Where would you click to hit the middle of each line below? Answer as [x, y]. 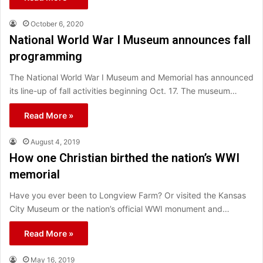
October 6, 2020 [57, 23]
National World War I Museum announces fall [130, 40]
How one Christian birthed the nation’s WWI [124, 158]
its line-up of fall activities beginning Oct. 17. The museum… [123, 90]
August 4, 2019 [55, 141]
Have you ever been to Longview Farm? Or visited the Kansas [128, 195]
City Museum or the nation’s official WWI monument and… [119, 208]
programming [46, 56]
